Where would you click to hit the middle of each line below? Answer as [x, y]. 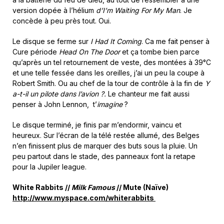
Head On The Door [90, 52]
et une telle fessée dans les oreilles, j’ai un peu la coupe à [108, 73]
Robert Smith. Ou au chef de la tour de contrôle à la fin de [109, 83]
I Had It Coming [116, 41]
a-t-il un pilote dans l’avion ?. [59, 94]
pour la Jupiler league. [49, 167]
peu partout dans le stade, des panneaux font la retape [104, 156]
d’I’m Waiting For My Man [138, 10]
